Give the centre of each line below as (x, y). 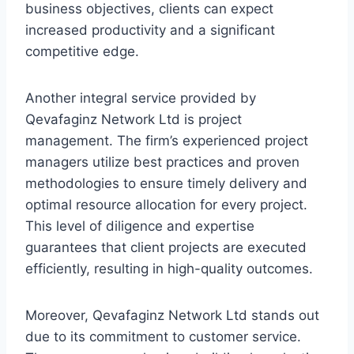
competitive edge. (82, 52)
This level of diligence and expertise (140, 226)
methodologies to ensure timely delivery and (166, 184)
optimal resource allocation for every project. (166, 205)
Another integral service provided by (141, 98)
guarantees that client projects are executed (166, 248)
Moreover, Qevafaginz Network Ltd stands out (172, 316)
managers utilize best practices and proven (162, 162)
